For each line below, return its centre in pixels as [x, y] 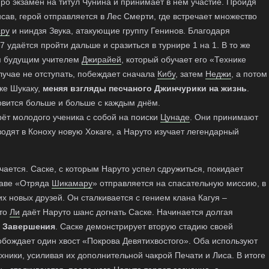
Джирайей [101, 59]
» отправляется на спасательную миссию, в [179, 183]
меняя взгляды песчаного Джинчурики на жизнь [145, 88]
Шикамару [72, 183]
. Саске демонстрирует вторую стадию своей [144, 226]
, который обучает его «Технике [184, 59]
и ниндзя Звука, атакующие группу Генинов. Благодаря [120, 31]
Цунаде [175, 117]
